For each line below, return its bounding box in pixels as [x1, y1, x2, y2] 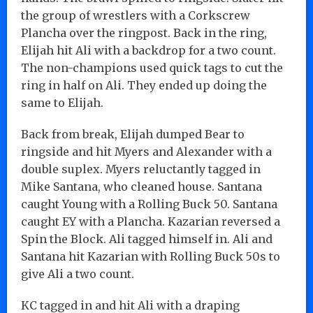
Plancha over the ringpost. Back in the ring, [21, 25, 267, 40]
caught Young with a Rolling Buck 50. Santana [21, 196, 277, 211]
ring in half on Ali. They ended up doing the [21, 78, 267, 92]
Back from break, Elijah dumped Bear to [21, 126, 245, 141]
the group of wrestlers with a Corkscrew [21, 8, 250, 22]
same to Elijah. [21, 95, 103, 110]
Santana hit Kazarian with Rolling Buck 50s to [21, 249, 280, 263]
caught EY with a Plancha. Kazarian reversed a [21, 214, 280, 228]
